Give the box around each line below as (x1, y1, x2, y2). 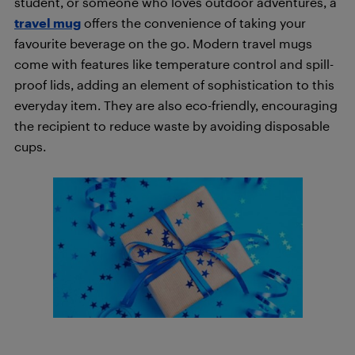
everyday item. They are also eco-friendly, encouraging (14, 97, 338, 113)
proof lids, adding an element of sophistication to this (14, 77, 334, 92)
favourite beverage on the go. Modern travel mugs (14, 36, 312, 51)
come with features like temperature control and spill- (14, 56, 334, 71)
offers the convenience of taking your (81, 15, 306, 30)
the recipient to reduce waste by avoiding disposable (14, 118, 330, 133)
